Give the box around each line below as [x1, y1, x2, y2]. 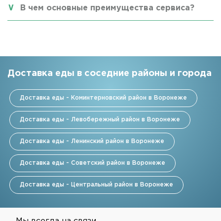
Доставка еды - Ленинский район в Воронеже [20, 138, 164, 144]
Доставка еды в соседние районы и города [7, 69, 212, 77]
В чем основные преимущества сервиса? [20, 4, 194, 12]
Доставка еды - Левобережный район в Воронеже [20, 116, 180, 122]
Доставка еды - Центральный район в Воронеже [20, 182, 173, 187]
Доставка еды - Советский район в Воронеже [20, 160, 165, 166]
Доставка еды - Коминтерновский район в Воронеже [20, 95, 187, 101]
